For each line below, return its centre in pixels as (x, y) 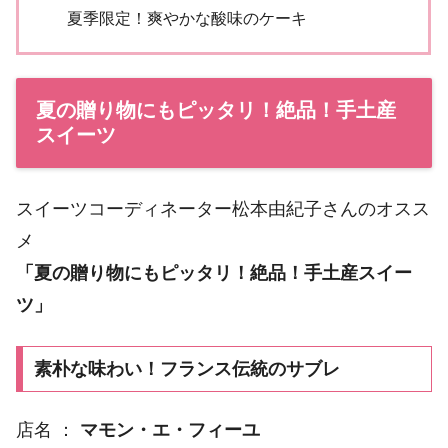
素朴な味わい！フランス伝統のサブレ (186, 368)
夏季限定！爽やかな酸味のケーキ (186, 17)
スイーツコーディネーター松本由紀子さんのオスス (223, 208)
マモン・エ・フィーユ (170, 430)
